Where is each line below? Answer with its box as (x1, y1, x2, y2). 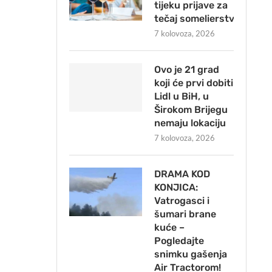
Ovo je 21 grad (154, 64, 219, 76)
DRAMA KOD (154, 168, 210, 180)
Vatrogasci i (154, 195, 209, 207)
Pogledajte (154, 235, 204, 247)
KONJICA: (154, 182, 198, 194)
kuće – (154, 222, 185, 234)
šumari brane (154, 208, 216, 220)
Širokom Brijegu (154, 104, 228, 116)
